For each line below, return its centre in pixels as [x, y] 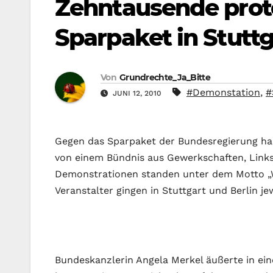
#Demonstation [223, 93]
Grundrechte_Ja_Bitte [165, 78]
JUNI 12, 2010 [137, 94]
